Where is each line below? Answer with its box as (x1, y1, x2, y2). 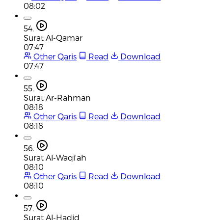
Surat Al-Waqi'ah (24, 152, 86, 162)
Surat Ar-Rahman (24, 92, 91, 102)
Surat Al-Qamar (24, 32, 82, 42)
